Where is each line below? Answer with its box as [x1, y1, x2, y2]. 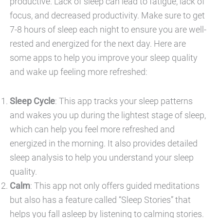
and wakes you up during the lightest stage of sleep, [10, 110, 206, 121]
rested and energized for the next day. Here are [10, 38, 186, 49]
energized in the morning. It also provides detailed [10, 138, 198, 149]
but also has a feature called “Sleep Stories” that [10, 195, 191, 205]
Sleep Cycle [10, 96, 55, 107]
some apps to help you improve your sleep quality [10, 53, 198, 63]
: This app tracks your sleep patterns [55, 96, 193, 107]
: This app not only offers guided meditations [30, 181, 200, 191]
